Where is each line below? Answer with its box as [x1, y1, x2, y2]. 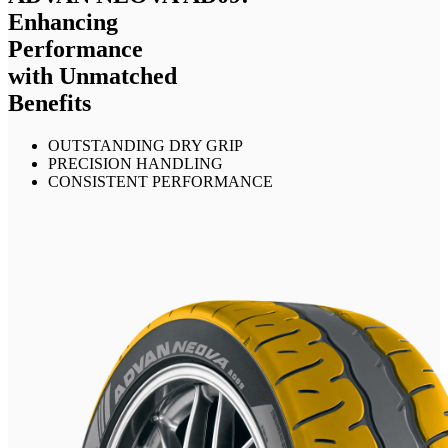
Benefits [8, 89, 91, 116]
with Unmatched [8, 62, 177, 89]
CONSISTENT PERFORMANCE [48, 172, 273, 190]
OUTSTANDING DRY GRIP [48, 136, 243, 154]
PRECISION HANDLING [48, 154, 223, 172]
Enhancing [8, 8, 118, 35]
